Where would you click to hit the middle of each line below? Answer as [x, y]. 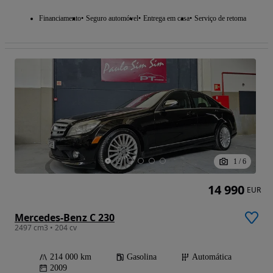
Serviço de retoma [220, 19]
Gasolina [142, 257]
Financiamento [60, 19]
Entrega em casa [166, 19]
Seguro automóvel [112, 19]
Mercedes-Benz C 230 [65, 218]
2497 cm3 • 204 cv [46, 228]
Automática [212, 257]
